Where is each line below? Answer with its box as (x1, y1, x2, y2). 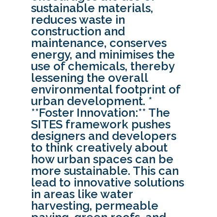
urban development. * (31, 94, 152, 108)
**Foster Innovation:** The (31, 106, 170, 120)
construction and (31, 24, 125, 39)
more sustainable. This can (31, 164, 179, 178)
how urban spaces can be (31, 152, 173, 167)
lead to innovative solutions (31, 175, 184, 190)
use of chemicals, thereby (31, 59, 174, 74)
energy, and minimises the (31, 47, 175, 62)
